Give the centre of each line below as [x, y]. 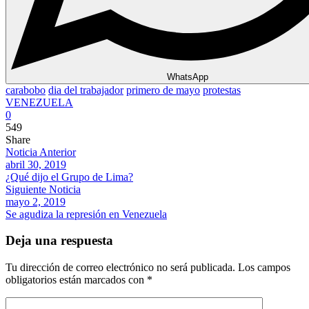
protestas [222, 90]
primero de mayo [163, 90]
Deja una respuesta [59, 241]
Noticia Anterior [41, 152]
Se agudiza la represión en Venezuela [86, 214]
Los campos [264, 267]
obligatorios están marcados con [76, 279]
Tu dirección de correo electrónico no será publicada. [120, 267]
